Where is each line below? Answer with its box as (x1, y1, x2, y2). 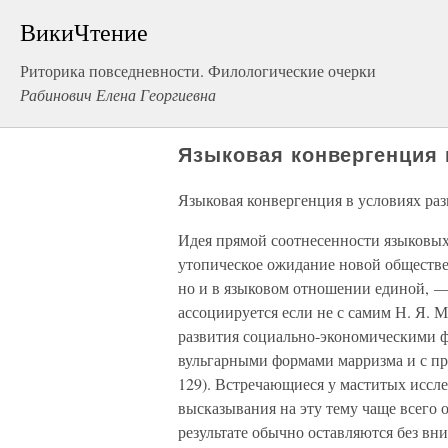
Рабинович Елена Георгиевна (20, 84, 216, 105)
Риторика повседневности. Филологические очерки (20, 60, 376, 81)
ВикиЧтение (20, 16, 148, 48)
